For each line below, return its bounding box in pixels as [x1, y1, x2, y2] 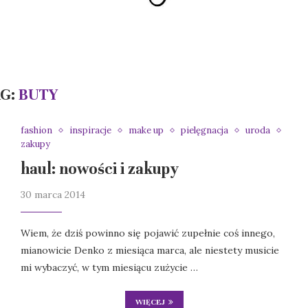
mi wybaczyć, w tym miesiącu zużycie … [20, 261, 198, 274]
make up [128, 124, 164, 137]
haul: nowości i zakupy [20, 159, 179, 179]
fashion [20, 124, 52, 137]
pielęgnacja [180, 124, 228, 137]
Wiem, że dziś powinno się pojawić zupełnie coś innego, [20, 227, 275, 240]
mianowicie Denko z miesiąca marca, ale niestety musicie [20, 244, 279, 257]
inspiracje [69, 124, 111, 137]
